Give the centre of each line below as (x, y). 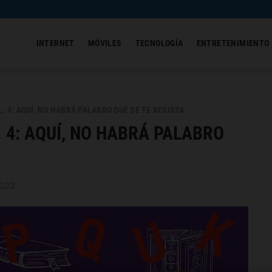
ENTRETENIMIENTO (233, 43)
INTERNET (55, 43)
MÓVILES (105, 43)
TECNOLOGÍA (159, 43)
